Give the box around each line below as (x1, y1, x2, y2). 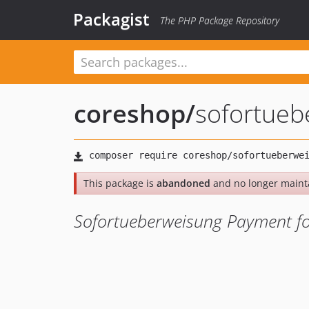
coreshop (74, 97, 186, 130)
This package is (83, 177, 157, 190)
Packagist (73, 8, 150, 30)
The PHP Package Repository (160, 14, 279, 27)
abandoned (157, 177, 210, 190)
